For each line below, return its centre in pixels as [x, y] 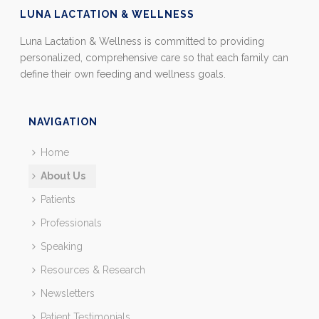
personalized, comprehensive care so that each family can [155, 58]
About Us [63, 176]
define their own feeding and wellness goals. [123, 74]
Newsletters [67, 293]
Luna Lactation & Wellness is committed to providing [142, 41]
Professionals [71, 223]
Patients [58, 199]
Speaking [61, 246]
